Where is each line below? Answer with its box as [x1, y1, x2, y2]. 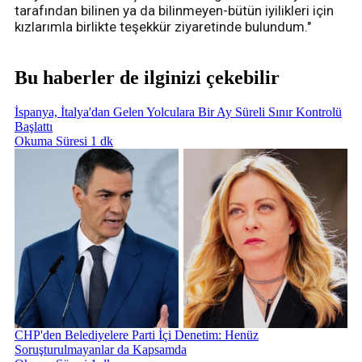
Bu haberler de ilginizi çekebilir [15, 67, 280, 89]
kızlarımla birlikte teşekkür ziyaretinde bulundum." [15, 19, 311, 36]
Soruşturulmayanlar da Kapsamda [15, 342, 187, 356]
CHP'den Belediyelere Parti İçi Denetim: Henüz [15, 327, 259, 342]
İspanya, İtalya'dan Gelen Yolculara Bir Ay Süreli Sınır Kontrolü [15, 104, 342, 119]
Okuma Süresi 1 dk [15, 133, 113, 148]
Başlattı [15, 119, 53, 133]
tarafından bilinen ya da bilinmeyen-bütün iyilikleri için [15, 2, 334, 19]
